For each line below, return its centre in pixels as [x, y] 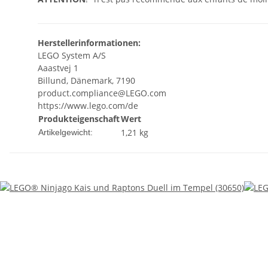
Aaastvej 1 [58, 68]
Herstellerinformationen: [89, 43]
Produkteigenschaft [79, 119]
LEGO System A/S [72, 56]
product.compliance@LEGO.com [102, 93]
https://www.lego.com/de [88, 106]
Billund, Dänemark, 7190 [86, 81]
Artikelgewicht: [66, 133]
